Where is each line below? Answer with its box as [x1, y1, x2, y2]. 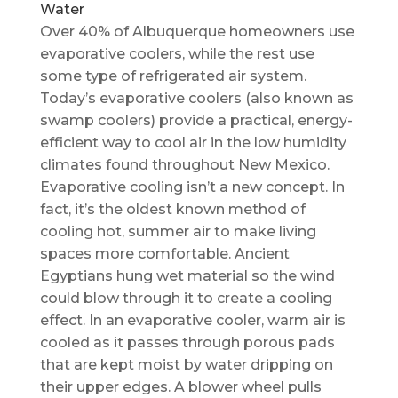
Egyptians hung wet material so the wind [39, 267, 335, 284]
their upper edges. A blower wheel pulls [39, 378, 322, 395]
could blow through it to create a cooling [39, 289, 332, 306]
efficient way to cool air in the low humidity [39, 133, 346, 151]
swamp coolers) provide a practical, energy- [39, 111, 353, 129]
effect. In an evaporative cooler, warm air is [39, 311, 346, 329]
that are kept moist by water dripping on [39, 355, 333, 373]
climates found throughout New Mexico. [39, 155, 330, 173]
